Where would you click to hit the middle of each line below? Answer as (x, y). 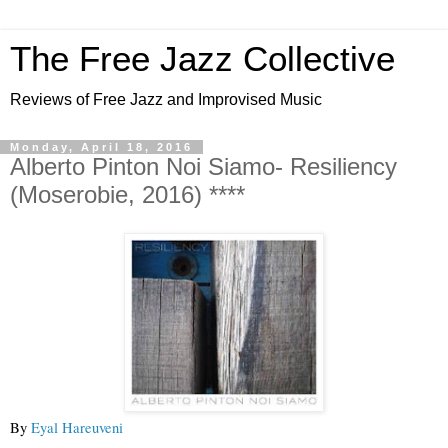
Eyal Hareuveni (77, 427)
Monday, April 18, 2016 (101, 147)
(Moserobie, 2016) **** (127, 194)
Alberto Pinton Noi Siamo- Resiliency (203, 166)
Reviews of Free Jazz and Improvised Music (166, 99)
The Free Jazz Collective (202, 59)
